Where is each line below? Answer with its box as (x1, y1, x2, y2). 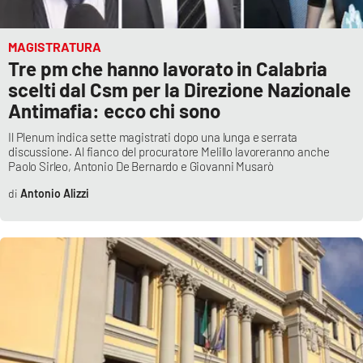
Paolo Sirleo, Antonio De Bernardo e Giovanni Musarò (8, 159, 274, 174)
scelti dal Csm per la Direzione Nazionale (8, 78, 351, 102)
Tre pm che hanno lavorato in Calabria (8, 57, 328, 81)
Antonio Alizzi (19, 186, 89, 201)
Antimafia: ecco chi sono (8, 99, 220, 123)
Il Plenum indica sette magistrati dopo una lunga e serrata (8, 130, 298, 145)
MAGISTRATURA (8, 39, 101, 55)
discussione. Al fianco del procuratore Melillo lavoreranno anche (8, 144, 330, 160)
